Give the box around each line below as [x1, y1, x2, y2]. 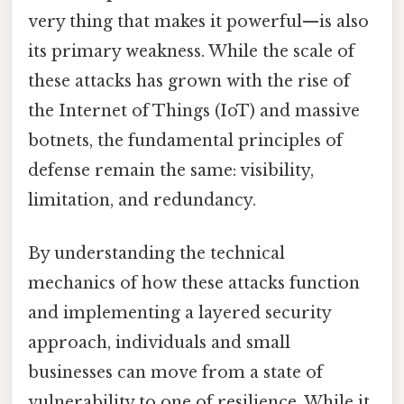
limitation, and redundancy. [28, 189, 256, 210]
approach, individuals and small [28, 332, 290, 353]
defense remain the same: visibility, [28, 160, 314, 180]
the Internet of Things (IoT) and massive [28, 100, 360, 121]
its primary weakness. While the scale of [28, 41, 354, 61]
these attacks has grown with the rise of [28, 70, 350, 91]
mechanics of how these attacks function [28, 272, 360, 293]
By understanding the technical [28, 243, 285, 263]
